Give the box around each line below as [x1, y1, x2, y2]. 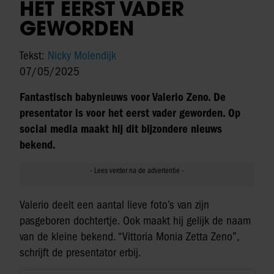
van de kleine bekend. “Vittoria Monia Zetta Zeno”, [20, 230, 239, 244]
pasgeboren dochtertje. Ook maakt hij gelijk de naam [20, 214, 251, 228]
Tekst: [20, 49, 48, 63]
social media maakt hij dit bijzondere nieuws [20, 122, 222, 136]
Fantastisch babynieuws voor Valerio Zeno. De [20, 91, 226, 105]
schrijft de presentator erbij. [20, 246, 141, 260]
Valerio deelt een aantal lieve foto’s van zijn [20, 198, 209, 212]
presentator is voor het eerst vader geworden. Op [20, 106, 240, 120]
